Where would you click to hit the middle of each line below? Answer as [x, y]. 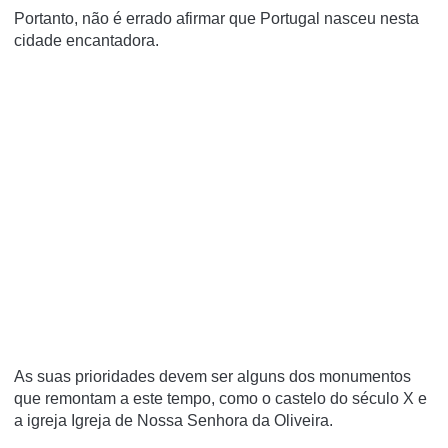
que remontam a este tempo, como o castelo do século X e [220, 399]
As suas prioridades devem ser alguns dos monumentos [212, 377]
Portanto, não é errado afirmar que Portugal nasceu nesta [216, 19]
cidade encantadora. [86, 41]
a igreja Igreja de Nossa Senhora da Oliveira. [173, 421]
